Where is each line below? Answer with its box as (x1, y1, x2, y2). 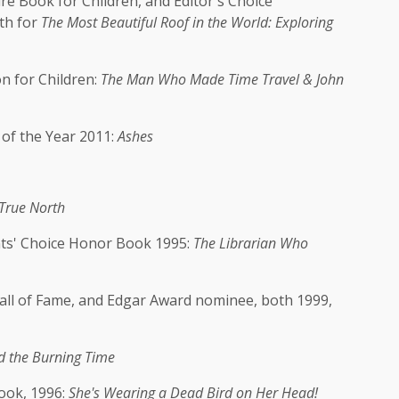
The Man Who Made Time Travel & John (101, 69, 344, 89)
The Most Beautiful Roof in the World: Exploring (41, 12, 333, 32)
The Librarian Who (193, 233, 308, 253)
